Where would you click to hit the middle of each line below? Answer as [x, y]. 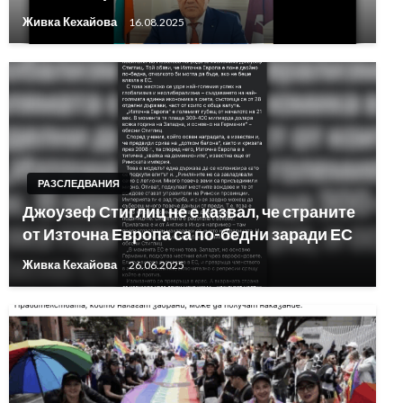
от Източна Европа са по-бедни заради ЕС [188, 233]
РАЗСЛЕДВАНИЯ [79, 183]
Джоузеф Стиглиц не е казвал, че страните [189, 211]
